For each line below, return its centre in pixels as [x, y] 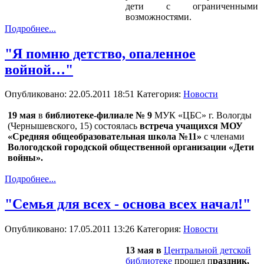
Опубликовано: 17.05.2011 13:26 [71, 229]
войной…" [39, 69]
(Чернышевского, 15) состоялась [74, 126]
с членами [223, 137]
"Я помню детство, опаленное [100, 53]
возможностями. [159, 16]
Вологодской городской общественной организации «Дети [131, 147]
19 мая [22, 115]
